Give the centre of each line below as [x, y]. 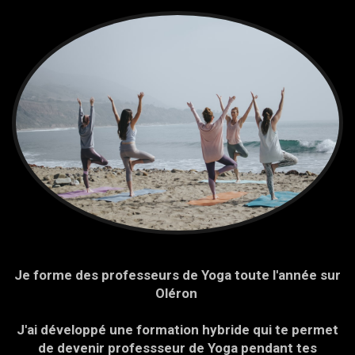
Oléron [177, 293]
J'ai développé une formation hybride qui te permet [177, 329]
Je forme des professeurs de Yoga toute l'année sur [177, 275]
